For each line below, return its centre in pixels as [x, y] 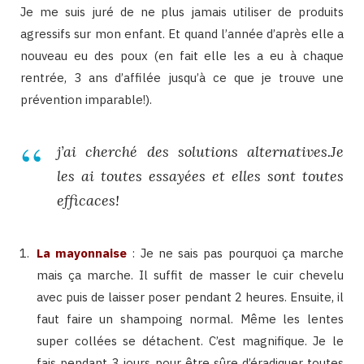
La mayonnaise [82, 253]
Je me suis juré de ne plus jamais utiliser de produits [182, 12]
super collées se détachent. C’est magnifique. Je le [190, 341]
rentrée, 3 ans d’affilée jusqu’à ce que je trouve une [182, 78]
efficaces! [88, 201]
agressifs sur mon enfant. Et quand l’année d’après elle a [182, 34]
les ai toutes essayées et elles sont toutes [200, 176]
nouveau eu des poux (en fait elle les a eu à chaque [182, 56]
